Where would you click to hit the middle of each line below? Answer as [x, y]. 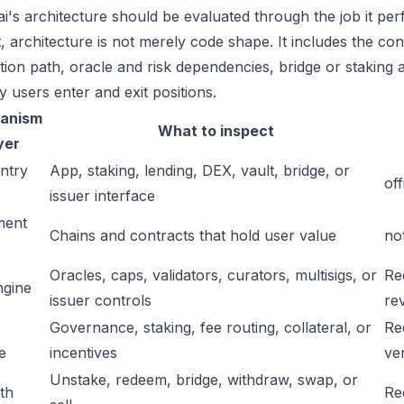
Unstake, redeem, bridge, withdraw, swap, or [204, 380]
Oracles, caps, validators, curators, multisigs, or [213, 275]
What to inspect [216, 131]
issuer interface [102, 196]
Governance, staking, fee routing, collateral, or [211, 327]
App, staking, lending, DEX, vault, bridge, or [200, 170]
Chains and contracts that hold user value [193, 235]
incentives [83, 353]
